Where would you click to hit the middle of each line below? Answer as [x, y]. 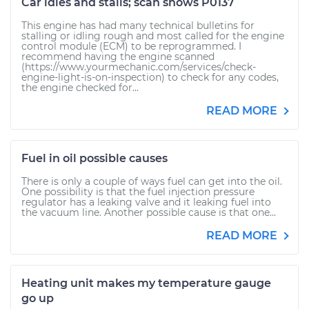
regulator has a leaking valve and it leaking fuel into [146, 202]
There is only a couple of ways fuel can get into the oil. [152, 181]
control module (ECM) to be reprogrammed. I [131, 46]
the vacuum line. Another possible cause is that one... [149, 212]
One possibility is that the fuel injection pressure [138, 192]
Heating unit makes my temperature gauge [146, 283]
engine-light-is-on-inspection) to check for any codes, [150, 77]
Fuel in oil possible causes [94, 158]
